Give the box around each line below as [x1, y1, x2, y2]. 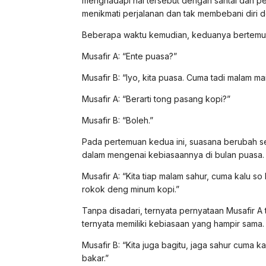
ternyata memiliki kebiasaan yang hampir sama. [82, 218, 264, 229]
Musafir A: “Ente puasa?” [82, 50, 177, 61]
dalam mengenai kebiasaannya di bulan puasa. [82, 149, 264, 160]
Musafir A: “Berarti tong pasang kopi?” [82, 93, 230, 104]
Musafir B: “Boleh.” [82, 115, 153, 125]
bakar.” [82, 252, 109, 263]
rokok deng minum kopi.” [82, 183, 179, 194]
